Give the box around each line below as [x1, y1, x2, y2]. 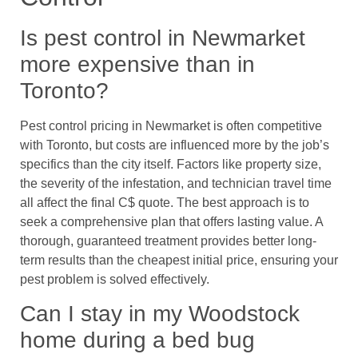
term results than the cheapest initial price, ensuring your [20, 253, 338, 267]
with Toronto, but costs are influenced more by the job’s [20, 137, 329, 152]
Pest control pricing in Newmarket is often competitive [20, 118, 322, 133]
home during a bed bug [20, 328, 255, 353]
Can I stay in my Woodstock [20, 301, 300, 327]
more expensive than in [20, 51, 255, 77]
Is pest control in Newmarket [20, 25, 305, 50]
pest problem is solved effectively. [20, 272, 209, 286]
